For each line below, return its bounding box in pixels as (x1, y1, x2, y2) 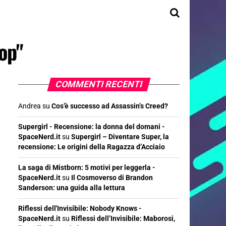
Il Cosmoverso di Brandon (71, 174, 153, 182)
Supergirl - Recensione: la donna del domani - (18, 123, 165, 131)
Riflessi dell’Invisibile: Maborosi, (71, 214, 175, 223)
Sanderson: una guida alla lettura (18, 184, 125, 192)
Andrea (18, 102, 41, 110)
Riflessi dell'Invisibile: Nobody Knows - (18, 204, 142, 213)
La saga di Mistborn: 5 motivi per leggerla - (18, 163, 155, 172)
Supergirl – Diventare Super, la (71, 133, 169, 141)
